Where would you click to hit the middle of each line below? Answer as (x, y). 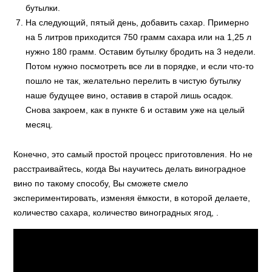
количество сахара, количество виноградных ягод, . (116, 212)
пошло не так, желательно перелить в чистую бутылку (134, 81)
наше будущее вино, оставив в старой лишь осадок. (130, 95)
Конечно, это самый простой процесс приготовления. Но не (133, 154)
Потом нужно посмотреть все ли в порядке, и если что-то (140, 66)
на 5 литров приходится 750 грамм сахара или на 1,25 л (139, 37)
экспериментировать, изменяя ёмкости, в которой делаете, (132, 198)
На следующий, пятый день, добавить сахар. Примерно (138, 22)
